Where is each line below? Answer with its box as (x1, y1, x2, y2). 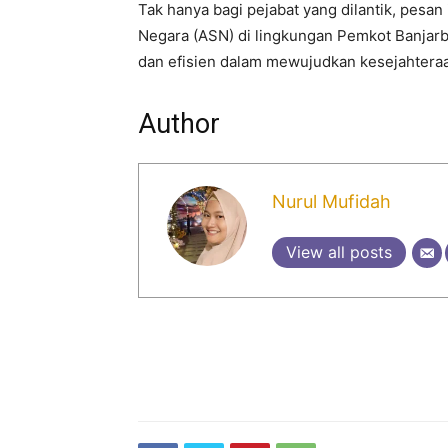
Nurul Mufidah (271, 191, 391, 213)
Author (138, 107, 220, 140)
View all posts (285, 242, 392, 263)
